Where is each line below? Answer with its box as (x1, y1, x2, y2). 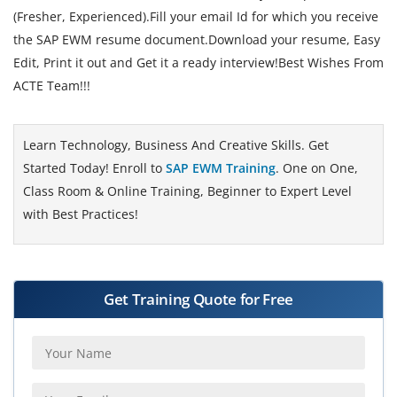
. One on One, (276, 160, 358, 176)
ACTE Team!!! (13, 77, 90, 94)
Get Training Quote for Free (104, 289, 293, 309)
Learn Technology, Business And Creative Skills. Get (23, 136, 329, 153)
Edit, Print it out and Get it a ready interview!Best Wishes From (13, 54, 384, 71)
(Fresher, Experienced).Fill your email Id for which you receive (13, 8, 378, 25)
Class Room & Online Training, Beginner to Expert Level (23, 183, 352, 199)
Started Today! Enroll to (23, 160, 166, 176)
